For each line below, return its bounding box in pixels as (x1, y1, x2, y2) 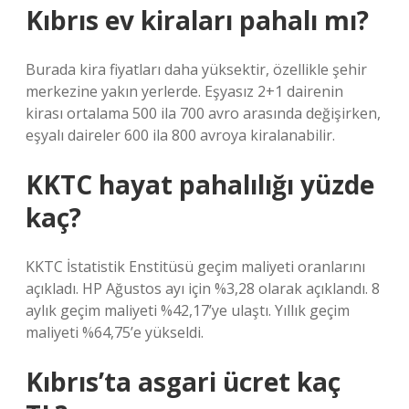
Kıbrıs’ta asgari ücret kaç (26, 364, 341, 399)
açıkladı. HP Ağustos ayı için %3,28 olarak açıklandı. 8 (26, 278, 380, 299)
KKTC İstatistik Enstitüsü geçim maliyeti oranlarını (26, 257, 365, 277)
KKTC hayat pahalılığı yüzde (26, 167, 374, 202)
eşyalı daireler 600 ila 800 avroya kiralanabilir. (26, 125, 335, 145)
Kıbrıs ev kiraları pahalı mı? (26, 3, 369, 37)
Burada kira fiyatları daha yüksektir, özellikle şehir (26, 59, 367, 79)
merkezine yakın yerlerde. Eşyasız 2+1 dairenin (26, 81, 343, 101)
